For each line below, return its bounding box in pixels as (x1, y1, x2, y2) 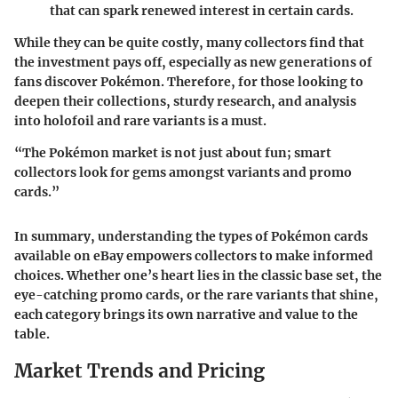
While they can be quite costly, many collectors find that (14, 34, 364, 51)
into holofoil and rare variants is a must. (14, 112, 267, 129)
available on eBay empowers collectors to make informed (14, 247, 373, 264)
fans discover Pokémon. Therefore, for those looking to (14, 73, 363, 90)
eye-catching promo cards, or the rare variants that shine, (14, 286, 378, 303)
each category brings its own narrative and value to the (14, 306, 358, 322)
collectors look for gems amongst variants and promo (14, 163, 352, 180)
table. (14, 325, 50, 342)
